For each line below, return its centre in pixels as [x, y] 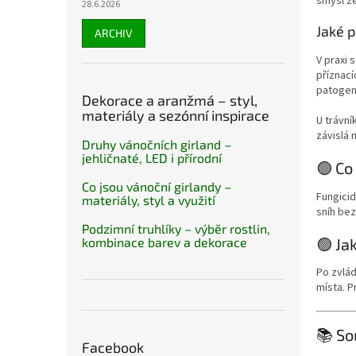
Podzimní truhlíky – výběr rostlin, [176, 228]
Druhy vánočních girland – [157, 144]
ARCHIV [114, 33]
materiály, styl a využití [149, 200]
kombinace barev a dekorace [164, 242]
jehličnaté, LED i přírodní [152, 158]
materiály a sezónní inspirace [176, 115]
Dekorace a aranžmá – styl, [170, 100]
